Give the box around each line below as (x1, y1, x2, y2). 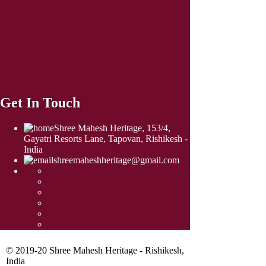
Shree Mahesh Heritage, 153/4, (54, 123, 170, 134)
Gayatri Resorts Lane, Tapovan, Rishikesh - (24, 134, 188, 144)
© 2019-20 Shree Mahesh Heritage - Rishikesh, (6, 245, 184, 256)
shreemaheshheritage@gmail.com (53, 155, 179, 166)
